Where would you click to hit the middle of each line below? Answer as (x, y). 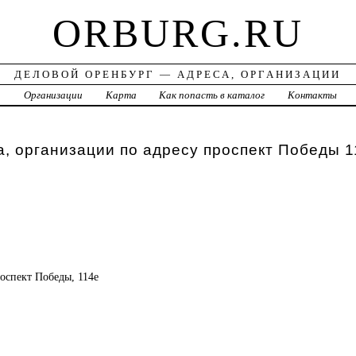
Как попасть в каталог (212, 95)
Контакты (313, 95)
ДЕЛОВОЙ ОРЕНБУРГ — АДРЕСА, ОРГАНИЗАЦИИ (178, 75)
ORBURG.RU (178, 34)
